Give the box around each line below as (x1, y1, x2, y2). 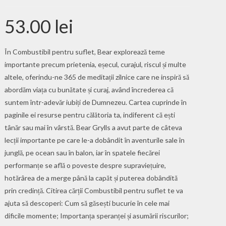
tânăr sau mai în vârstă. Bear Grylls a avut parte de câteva (5, 123, 183, 132)
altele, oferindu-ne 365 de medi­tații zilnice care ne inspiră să (5, 72, 190, 81)
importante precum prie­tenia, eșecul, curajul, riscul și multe (5, 60, 187, 69)
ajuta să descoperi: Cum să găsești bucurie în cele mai (5, 198, 170, 207)
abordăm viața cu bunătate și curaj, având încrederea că (5, 85, 174, 94)
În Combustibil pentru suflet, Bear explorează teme (5, 47, 165, 56)
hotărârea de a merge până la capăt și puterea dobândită (5, 173, 178, 182)
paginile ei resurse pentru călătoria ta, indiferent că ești (5, 110, 176, 119)
